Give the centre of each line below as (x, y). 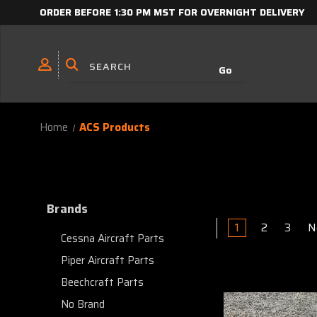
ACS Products (115, 127)
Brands (68, 209)
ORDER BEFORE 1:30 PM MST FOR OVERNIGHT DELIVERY (172, 12)
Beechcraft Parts (102, 282)
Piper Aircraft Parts (108, 260)
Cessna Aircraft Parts (113, 238)
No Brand (83, 304)
